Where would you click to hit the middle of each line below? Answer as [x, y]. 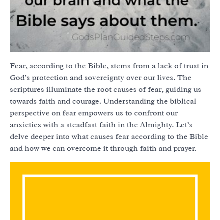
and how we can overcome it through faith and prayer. [103, 148]
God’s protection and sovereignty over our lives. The [101, 77]
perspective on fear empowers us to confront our [94, 113]
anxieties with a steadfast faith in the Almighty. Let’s [101, 124]
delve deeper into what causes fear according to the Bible [109, 136]
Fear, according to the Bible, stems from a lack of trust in [109, 66]
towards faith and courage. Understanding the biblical [103, 101]
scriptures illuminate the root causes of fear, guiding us [106, 89]
